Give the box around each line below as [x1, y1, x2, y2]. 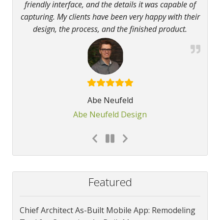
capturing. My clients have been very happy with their [20, 11, 200, 22]
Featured [88, 174, 132, 190]
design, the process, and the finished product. [33, 23, 187, 34]
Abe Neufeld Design [73, 109, 147, 120]
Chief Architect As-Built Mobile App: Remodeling [20, 204, 195, 216]
